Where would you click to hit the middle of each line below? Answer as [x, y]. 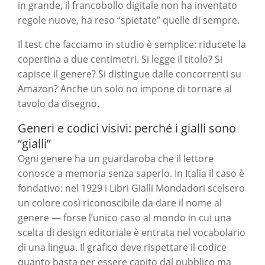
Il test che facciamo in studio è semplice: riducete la [132, 45]
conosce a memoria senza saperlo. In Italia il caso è [131, 174]
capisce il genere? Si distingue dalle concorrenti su [130, 74]
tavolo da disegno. [59, 104]
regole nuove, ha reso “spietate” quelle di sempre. [129, 20]
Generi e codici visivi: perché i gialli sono [127, 128]
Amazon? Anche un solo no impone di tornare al [125, 89]
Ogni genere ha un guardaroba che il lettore [116, 159]
